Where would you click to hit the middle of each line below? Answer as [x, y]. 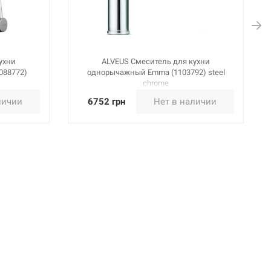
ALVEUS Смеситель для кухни [156, 61]
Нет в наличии [185, 101]
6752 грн [107, 101]
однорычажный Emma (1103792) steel [156, 72]
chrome [156, 83]
